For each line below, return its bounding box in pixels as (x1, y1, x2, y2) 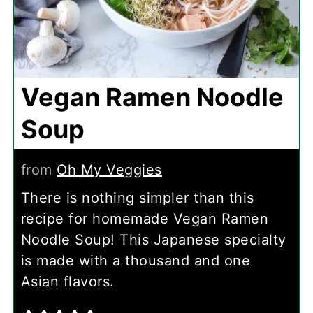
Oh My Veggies (57, 161, 162, 178)
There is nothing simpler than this (20, 189, 254, 206)
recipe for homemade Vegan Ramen (20, 210, 269, 227)
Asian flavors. (20, 272, 115, 290)
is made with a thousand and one (20, 252, 251, 269)
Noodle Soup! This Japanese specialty (20, 231, 286, 248)
